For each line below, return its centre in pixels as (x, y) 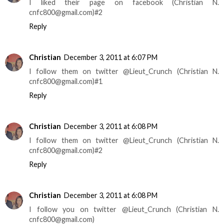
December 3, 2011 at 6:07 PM (111, 57)
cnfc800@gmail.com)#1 (66, 81)
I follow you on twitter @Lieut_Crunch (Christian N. (124, 209)
